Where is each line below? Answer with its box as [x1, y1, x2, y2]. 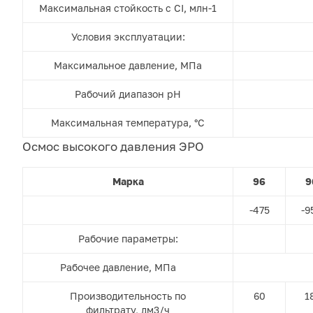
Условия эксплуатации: [71, 31, 185, 43]
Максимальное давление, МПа [54, 59, 202, 72]
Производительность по [70, 290, 186, 303]
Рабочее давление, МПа [60, 261, 196, 274]
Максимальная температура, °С [51, 117, 205, 129]
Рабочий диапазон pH [75, 88, 181, 101]
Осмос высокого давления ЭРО [22, 139, 204, 154]
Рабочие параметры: [78, 233, 178, 245]
